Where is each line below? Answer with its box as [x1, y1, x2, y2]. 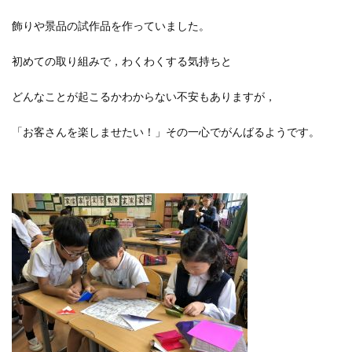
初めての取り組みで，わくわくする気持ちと [12, 55, 232, 68]
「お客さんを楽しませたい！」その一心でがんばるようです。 [12, 126, 320, 139]
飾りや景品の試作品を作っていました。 [12, 20, 210, 33]
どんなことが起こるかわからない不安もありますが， [12, 90, 276, 104]
